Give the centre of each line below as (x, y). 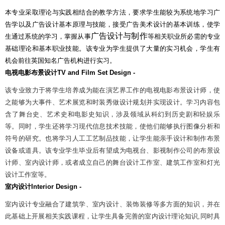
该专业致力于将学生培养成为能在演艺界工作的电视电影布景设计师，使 (113, 90)
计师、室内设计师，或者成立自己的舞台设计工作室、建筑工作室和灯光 (113, 162)
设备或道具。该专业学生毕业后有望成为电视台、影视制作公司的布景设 (113, 150)
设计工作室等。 (28, 174)
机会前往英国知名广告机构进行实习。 (61, 60)
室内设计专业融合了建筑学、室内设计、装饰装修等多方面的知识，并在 (113, 204)
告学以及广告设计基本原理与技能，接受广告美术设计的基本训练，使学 (113, 24)
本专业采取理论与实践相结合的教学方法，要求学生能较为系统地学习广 (113, 12)
